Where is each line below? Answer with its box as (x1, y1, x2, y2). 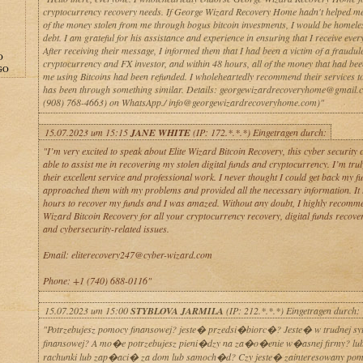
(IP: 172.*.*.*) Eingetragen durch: (190, 126, 327, 139)
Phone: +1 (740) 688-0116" (42, 274, 152, 287)
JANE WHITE (130, 126, 190, 139)
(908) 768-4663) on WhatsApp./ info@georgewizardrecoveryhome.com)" (42, 96, 324, 109)
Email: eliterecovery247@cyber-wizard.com (42, 248, 212, 261)
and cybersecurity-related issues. (42, 222, 169, 235)
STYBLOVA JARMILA (130, 304, 224, 318)
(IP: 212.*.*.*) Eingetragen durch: (223, 304, 360, 317)
